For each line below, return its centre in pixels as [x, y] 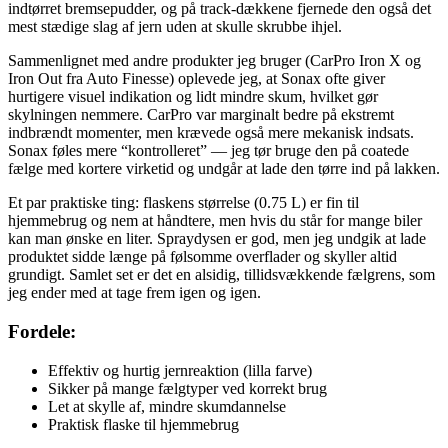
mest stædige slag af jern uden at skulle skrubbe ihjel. [175, 27]
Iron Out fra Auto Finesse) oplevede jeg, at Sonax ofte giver [196, 79]
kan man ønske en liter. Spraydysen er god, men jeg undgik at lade [217, 239]
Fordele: [42, 331]
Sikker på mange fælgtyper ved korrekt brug [187, 388]
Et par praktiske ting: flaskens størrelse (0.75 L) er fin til [183, 203]
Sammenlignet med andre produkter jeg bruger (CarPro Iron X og [214, 61]
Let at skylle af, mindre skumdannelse [167, 406]
